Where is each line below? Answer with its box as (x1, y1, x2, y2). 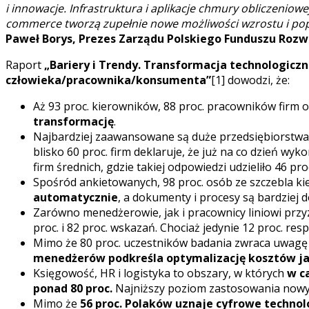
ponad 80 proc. (33, 280, 112, 296)
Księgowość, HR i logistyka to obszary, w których (33, 265, 287, 281)
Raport (6, 57, 44, 72)
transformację (33, 113, 114, 129)
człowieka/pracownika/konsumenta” (6, 72, 211, 88)
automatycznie (33, 189, 118, 205)
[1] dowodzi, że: (211, 72, 290, 88)
